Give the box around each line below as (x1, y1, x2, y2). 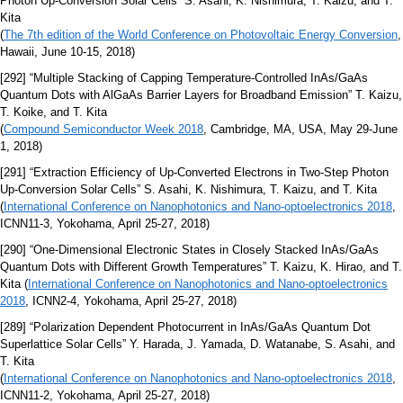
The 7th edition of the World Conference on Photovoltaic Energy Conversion (4, 28, 398, 42)
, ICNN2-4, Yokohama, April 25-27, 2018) (25, 294, 237, 309)
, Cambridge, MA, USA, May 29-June (203, 122, 398, 137)
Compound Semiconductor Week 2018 (4, 122, 203, 137)
